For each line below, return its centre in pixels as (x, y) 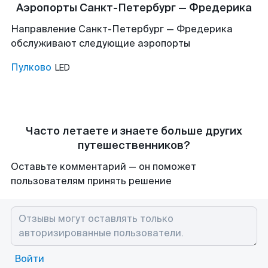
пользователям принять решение (91, 181)
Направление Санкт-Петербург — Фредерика (122, 29)
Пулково (31, 67)
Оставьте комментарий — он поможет (103, 167)
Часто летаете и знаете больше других (134, 131)
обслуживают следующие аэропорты (100, 43)
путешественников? (134, 145)
